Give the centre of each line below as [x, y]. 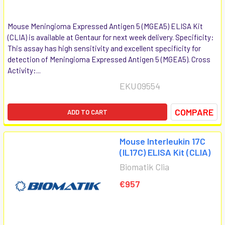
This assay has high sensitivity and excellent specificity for [104, 48]
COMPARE [194, 112]
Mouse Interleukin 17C [162, 141]
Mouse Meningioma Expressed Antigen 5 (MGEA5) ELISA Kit [105, 26]
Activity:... [24, 70]
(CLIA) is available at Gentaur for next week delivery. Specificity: [111, 37]
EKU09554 [140, 86]
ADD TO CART [87, 112]
